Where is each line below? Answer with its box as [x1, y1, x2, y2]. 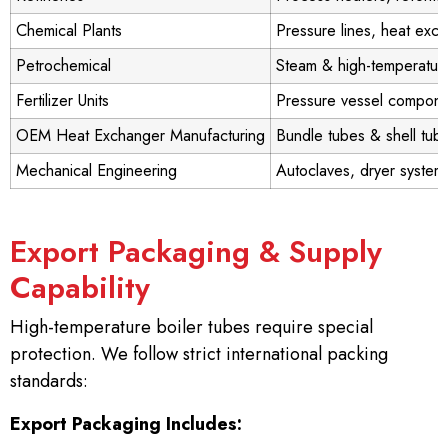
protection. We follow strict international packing [10, 341, 388, 368]
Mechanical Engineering [16, 159, 177, 183]
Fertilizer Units [16, 89, 109, 113]
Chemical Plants [16, 19, 122, 43]
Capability [10, 266, 150, 310]
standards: [10, 368, 88, 395]
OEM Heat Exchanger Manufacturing [16, 124, 265, 148]
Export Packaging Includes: [10, 411, 242, 438]
